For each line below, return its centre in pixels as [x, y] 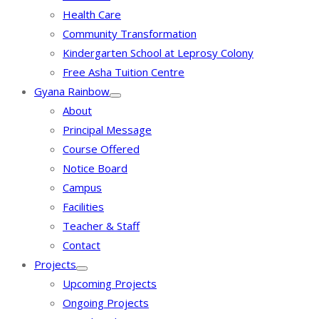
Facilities [83, 206]
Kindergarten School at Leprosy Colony [158, 53]
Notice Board [95, 168]
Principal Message [107, 130]
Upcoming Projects [110, 283]
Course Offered [101, 149]
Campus [82, 187]
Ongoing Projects [106, 303]
